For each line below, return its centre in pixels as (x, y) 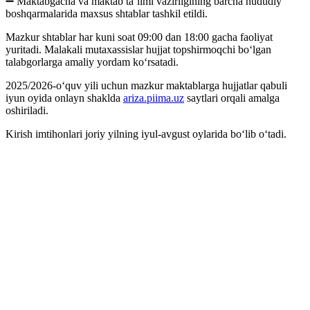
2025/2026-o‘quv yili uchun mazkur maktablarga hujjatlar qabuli (146, 85)
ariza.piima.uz (154, 98)
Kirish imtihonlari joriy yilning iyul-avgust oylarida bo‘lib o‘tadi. (146, 134)
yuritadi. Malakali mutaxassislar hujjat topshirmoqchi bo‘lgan (138, 49)
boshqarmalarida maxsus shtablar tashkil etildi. (107, 13)
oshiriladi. (27, 110)
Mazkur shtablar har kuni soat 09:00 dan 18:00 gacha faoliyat (139, 37)
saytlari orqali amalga (232, 98)
